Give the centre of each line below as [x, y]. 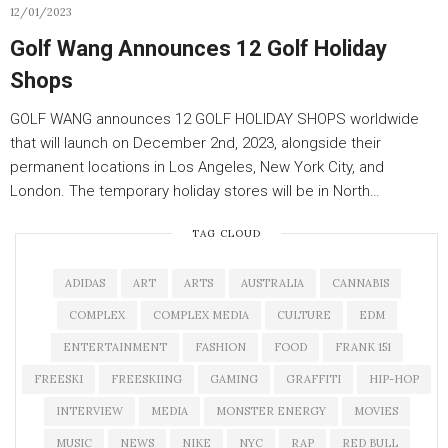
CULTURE [303, 315]
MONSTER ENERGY [270, 411]
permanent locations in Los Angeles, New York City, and [197, 167]
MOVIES [375, 411]
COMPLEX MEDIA [200, 315]
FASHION [220, 347]
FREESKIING [146, 379]
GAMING [234, 379]
